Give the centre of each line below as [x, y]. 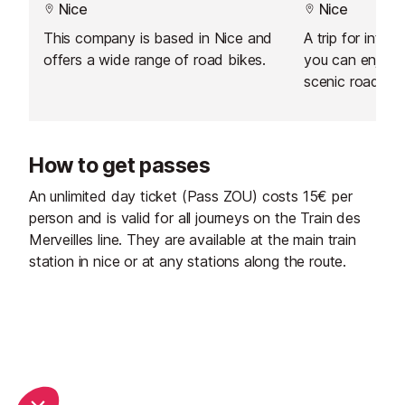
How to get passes [120, 166]
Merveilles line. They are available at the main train [193, 240]
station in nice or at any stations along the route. [188, 262]
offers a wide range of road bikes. [155, 60]
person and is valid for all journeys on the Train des [195, 218]
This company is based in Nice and [158, 38]
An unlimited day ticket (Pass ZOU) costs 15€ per [191, 197]
